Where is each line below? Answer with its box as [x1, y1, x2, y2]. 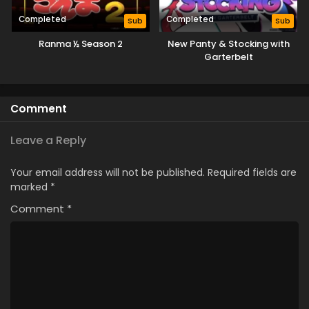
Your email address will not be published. [10, 166, 205, 179]
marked [10, 180, 50, 194]
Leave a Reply [10, 132, 86, 148]
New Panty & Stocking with [167, 37, 290, 50]
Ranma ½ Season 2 [39, 37, 123, 50]
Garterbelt [203, 50, 253, 63]
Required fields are [208, 166, 297, 179]
